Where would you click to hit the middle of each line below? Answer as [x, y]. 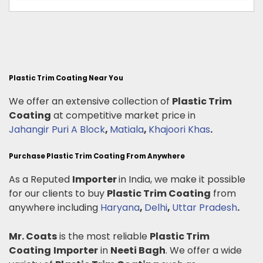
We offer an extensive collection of [90, 101]
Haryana [120, 207]
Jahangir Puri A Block [57, 129]
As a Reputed [41, 179]
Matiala [127, 129]
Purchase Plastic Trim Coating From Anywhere [97, 156]
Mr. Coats [33, 236]
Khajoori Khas [179, 129]
